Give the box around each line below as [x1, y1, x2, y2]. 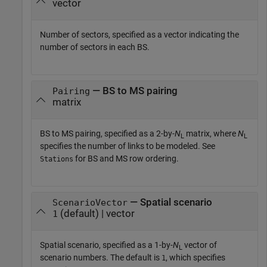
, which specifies [166, 253, 225, 263]
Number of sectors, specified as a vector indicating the [40, 30, 239, 40]
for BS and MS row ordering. [73, 154, 179, 164]
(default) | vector [57, 208, 135, 220]
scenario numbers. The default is [40, 253, 162, 263]
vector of [182, 240, 217, 250]
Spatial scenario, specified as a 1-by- [40, 240, 173, 250]
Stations [40, 155, 73, 164]
